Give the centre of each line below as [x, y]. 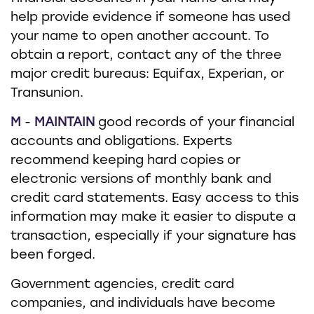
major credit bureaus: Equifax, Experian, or [147, 75]
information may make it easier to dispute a [153, 218]
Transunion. [47, 94]
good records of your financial [194, 123]
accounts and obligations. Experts [121, 142]
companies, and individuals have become [143, 304]
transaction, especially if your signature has [153, 237]
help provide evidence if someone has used [150, 18]
